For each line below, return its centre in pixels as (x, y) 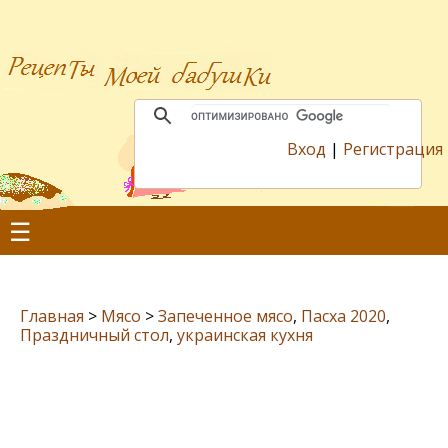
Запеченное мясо (225, 316)
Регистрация (393, 149)
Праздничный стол (94, 335)
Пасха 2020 (343, 316)
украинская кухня (245, 335)
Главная (52, 316)
